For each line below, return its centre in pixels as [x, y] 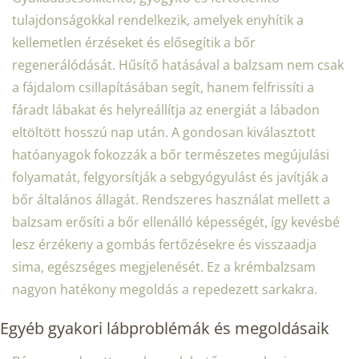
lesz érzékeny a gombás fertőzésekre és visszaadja [164, 244]
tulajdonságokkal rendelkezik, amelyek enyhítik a [158, 20]
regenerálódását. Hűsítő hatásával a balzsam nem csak [178, 65]
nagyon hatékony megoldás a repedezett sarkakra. [165, 289]
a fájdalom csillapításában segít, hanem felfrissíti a [163, 87]
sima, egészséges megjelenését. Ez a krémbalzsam [164, 266]
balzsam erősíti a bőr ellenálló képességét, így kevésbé [176, 222]
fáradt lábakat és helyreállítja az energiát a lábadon [166, 109]
